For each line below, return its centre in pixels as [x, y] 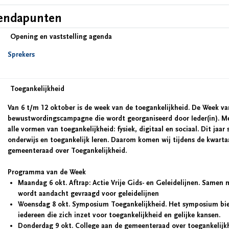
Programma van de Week [47, 172]
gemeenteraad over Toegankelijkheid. [67, 151]
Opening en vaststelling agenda [61, 37]
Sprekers [21, 55]
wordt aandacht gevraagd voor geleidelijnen [88, 194]
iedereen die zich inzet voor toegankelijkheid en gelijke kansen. [119, 215]
